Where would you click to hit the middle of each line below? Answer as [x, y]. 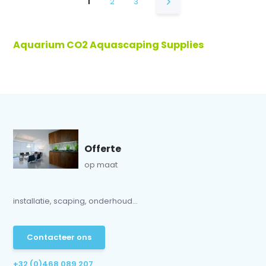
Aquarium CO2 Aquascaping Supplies [109, 45]
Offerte [103, 149]
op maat [101, 165]
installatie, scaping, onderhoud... [76, 201]
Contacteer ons [59, 237]
